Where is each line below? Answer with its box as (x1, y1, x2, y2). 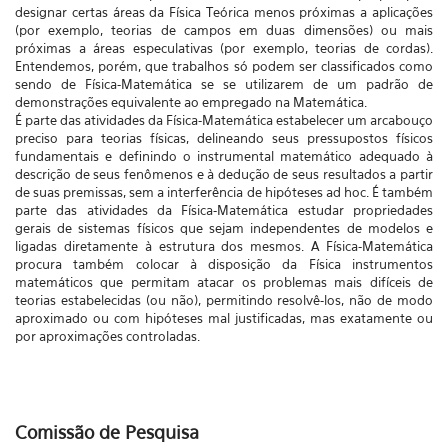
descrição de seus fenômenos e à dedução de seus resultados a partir (15, 166, 433, 182)
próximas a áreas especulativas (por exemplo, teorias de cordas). (15, 40, 433, 56)
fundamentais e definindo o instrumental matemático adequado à (15, 148, 433, 164)
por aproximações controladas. (15, 328, 200, 344)
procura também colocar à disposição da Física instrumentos (15, 256, 433, 272)
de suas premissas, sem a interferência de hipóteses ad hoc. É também (15, 184, 433, 200)
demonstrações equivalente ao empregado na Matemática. (15, 94, 371, 110)
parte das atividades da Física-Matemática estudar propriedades (15, 202, 433, 218)
